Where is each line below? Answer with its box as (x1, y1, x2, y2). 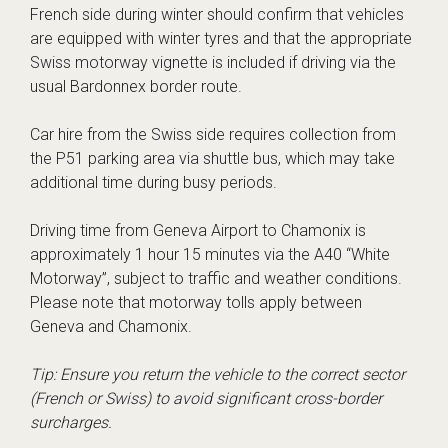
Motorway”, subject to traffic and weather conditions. (30, 269, 402, 289)
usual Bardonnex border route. (30, 77, 242, 97)
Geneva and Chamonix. (30, 317, 192, 337)
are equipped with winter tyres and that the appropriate (30, 29, 412, 49)
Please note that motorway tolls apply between (30, 293, 362, 313)
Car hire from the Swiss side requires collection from (30, 125, 396, 145)
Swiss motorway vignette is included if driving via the (30, 53, 396, 73)
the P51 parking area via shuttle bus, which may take (30, 149, 395, 169)
